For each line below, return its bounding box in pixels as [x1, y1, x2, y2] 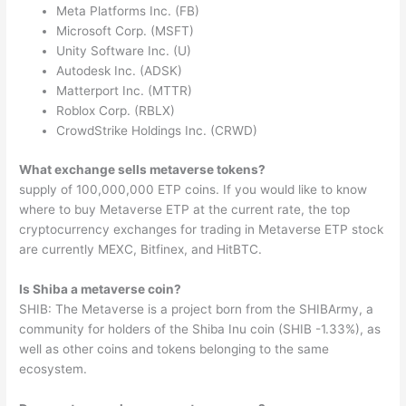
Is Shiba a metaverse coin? [19, 281, 182, 296]
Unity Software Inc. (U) [56, 43, 192, 59]
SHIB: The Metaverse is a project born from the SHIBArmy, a [19, 301, 374, 316]
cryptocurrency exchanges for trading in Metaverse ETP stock [19, 222, 384, 237]
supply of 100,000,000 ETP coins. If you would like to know [19, 182, 368, 197]
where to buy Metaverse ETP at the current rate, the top [19, 202, 351, 217]
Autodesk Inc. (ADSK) [56, 63, 183, 79]
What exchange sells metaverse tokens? [19, 162, 266, 177]
